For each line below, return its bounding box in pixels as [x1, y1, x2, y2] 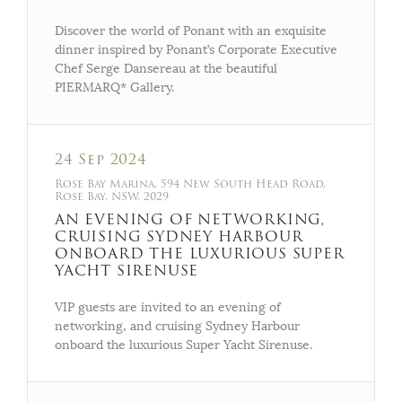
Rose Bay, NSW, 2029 [55, 188, 169, 205]
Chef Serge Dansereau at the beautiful [55, 60, 277, 76]
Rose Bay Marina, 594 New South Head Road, [55, 175, 326, 192]
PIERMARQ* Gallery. [55, 79, 174, 95]
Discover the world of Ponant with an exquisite [55, 22, 327, 39]
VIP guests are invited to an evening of [55, 299, 281, 315]
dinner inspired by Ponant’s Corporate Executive [55, 41, 337, 57]
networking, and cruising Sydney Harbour [55, 318, 300, 334]
